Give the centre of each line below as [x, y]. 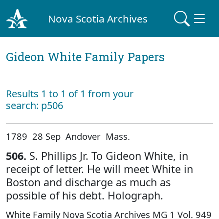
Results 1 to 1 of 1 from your [70, 94]
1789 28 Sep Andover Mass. [68, 136]
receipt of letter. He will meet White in [99, 169]
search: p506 [34, 105]
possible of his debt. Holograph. [85, 195]
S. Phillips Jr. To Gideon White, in [107, 156]
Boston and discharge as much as [88, 182]
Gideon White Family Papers [85, 57]
